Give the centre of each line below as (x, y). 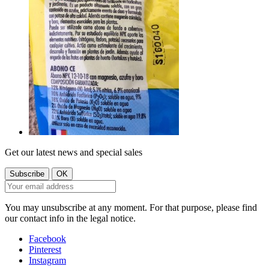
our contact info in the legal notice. (70, 218)
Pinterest (45, 249)
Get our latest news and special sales (74, 152)
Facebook (47, 238)
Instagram (47, 260)
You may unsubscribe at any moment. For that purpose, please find (131, 207)
